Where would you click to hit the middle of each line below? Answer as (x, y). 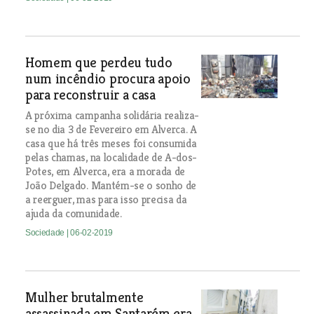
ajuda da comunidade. (73, 214)
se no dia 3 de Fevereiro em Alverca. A (111, 130)
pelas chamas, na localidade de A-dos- (111, 158)
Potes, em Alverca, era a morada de (105, 172)
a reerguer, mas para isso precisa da (106, 200)
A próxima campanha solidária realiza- (112, 116)
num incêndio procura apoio (108, 79)
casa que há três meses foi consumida (111, 144)
